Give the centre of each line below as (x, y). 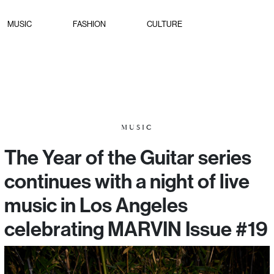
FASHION (89, 24)
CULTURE (165, 24)
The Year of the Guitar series (128, 157)
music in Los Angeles (96, 205)
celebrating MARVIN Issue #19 (136, 229)
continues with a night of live (127, 181)
